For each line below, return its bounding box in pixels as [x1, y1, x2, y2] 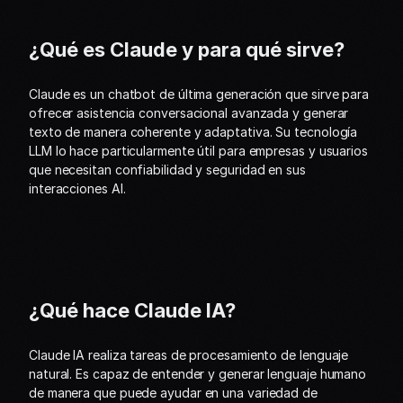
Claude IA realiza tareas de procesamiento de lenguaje [29, 347, 349, 363]
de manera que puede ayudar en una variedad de [29, 385, 318, 400]
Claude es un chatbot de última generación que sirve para [29, 86, 369, 102]
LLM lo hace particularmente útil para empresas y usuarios [29, 143, 368, 158]
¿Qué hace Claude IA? [29, 299, 236, 322]
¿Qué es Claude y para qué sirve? [29, 38, 345, 61]
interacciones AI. [29, 181, 126, 196]
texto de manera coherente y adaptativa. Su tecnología [29, 124, 358, 139]
